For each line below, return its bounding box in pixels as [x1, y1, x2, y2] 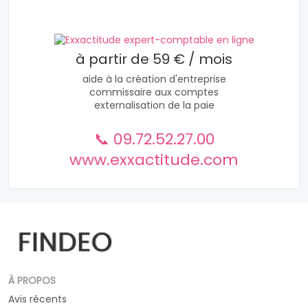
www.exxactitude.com [69, 149, 239, 170]
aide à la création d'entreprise [82, 72, 226, 86]
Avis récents [8, 291, 67, 306]
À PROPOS [8, 273, 56, 287]
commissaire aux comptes [89, 85, 219, 99]
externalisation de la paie [93, 98, 214, 112]
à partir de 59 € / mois [76, 49, 232, 69]
